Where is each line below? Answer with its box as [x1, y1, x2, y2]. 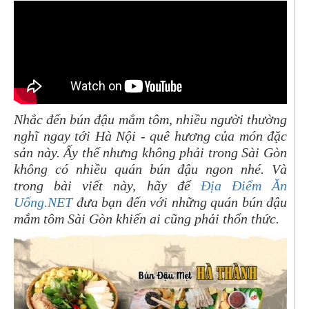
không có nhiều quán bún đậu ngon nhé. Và [14, 161, 287, 177]
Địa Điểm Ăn [200, 177, 287, 193]
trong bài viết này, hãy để [14, 177, 201, 193]
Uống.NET [14, 194, 72, 210]
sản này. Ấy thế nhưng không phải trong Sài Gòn [14, 144, 287, 160]
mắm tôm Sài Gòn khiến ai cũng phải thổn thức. [14, 210, 279, 226]
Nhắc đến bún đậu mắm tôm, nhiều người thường [14, 111, 287, 127]
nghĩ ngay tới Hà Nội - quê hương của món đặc [14, 128, 287, 143]
